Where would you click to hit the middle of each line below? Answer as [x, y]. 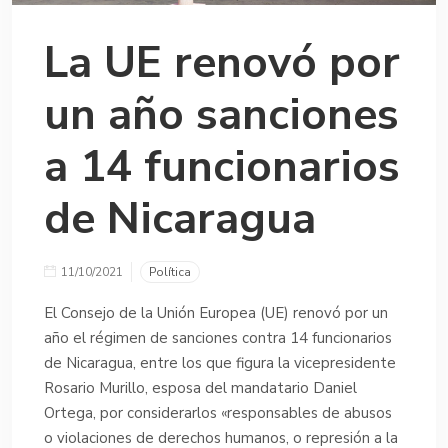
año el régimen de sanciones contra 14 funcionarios [218, 337]
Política [170, 271]
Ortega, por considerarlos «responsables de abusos [218, 412]
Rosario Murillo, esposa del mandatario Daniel [200, 387]
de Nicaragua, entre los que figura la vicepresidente [220, 362]
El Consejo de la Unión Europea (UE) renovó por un [216, 312]
